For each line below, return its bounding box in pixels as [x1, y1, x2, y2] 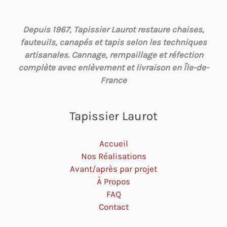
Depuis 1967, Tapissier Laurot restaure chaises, [23, 24, 204, 35]
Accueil [99, 138, 128, 148]
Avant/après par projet [70, 163, 157, 174]
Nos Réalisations [81, 150, 146, 161]
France [100, 75, 127, 86]
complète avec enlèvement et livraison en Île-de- [18, 62, 209, 73]
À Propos [97, 176, 130, 186]
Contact [98, 201, 129, 212]
